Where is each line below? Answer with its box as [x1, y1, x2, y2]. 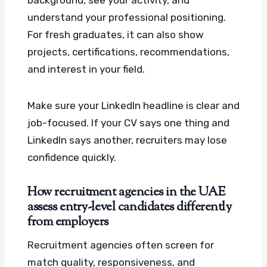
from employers [27, 213, 109, 232]
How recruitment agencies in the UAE [27, 184, 226, 202]
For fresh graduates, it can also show [27, 29, 204, 41]
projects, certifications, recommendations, [27, 46, 229, 58]
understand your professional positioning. [27, 11, 226, 24]
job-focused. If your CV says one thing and [27, 117, 229, 129]
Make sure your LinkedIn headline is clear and [27, 100, 240, 112]
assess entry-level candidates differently [27, 198, 232, 217]
